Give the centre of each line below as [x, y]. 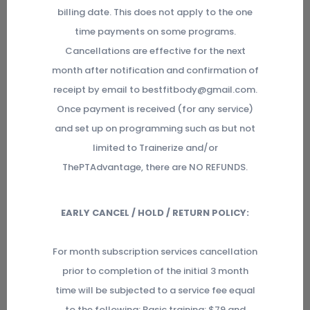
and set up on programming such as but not [155, 129]
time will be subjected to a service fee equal [155, 291]
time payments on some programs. [155, 32]
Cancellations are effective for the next [155, 51]
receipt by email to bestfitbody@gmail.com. [155, 90]
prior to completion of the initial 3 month [155, 271]
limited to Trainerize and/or [155, 148]
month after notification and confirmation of [155, 71]
